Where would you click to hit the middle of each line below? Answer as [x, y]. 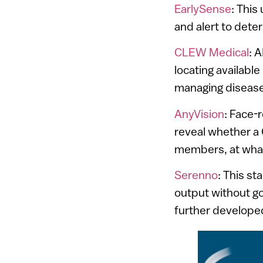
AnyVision [199, 113]
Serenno [196, 175]
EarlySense [203, 8]
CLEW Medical [212, 52]
